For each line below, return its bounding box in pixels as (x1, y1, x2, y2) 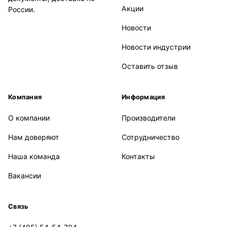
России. (8, 5, 35, 14)
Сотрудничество (122, 132, 179, 141)
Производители (122, 113, 175, 122)
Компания (8, 93, 42, 101)
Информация (122, 93, 165, 101)
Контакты (122, 152, 155, 161)
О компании (8, 113, 50, 122)
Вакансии (8, 171, 41, 180)
